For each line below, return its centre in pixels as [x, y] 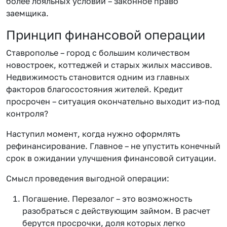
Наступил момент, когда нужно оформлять [93, 134]
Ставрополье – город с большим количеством [98, 52]
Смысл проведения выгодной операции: [88, 178]
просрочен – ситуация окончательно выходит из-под [113, 101]
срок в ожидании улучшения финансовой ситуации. [111, 158]
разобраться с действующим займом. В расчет [116, 211]
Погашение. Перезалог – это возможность [107, 198]
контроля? [27, 113]
